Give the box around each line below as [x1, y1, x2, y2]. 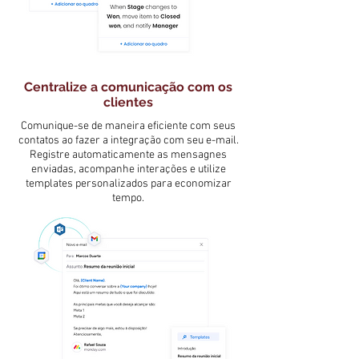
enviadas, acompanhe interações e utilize [30, 163, 226, 177]
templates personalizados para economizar [25, 177, 232, 192]
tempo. [112, 192, 144, 206]
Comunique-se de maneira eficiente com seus [21, 119, 236, 134]
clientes [103, 95, 153, 111]
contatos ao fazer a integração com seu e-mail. [18, 134, 239, 148]
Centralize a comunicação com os [24, 79, 232, 95]
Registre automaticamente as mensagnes [30, 148, 227, 163]
